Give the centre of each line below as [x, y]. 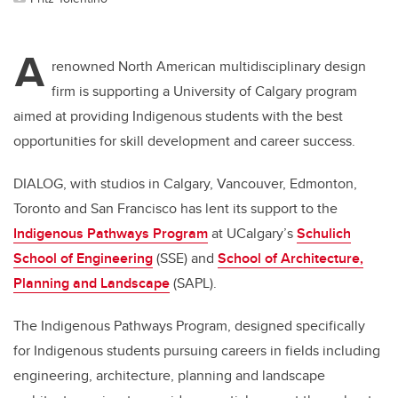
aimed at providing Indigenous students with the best [178, 116]
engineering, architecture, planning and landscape [169, 376]
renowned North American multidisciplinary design [209, 67]
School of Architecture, [291, 259]
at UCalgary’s [252, 234]
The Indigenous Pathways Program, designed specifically [189, 326]
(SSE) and [185, 259]
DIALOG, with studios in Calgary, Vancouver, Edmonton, [185, 184]
